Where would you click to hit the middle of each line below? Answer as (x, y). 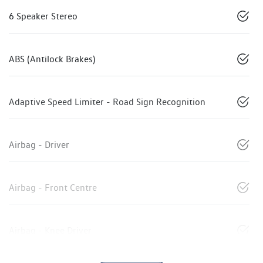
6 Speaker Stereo (43, 16)
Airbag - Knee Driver (50, 231)
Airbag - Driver (39, 145)
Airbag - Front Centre (53, 188)
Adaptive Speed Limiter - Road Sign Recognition (107, 102)
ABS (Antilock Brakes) (52, 59)
